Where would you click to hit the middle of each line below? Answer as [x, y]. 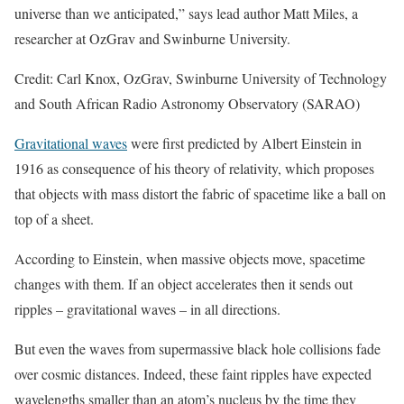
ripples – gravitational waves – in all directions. [147, 309]
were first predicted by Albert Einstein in [244, 143]
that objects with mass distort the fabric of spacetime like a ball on [200, 193]
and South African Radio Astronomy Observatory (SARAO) [187, 103]
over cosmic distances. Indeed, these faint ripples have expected [193, 374]
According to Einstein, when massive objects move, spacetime [190, 258]
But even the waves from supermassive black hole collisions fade [197, 349]
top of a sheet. [54, 219]
